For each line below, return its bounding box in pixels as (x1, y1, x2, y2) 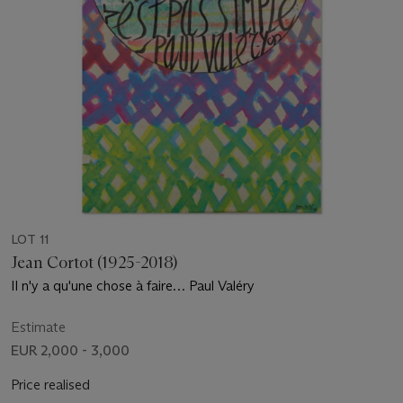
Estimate (11, 318, 66, 336)
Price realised (11, 375, 90, 393)
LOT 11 (11, 230, 49, 247)
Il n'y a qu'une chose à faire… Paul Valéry (11, 276, 255, 294)
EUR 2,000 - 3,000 (11, 341, 130, 359)
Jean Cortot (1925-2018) (11, 252, 178, 273)
